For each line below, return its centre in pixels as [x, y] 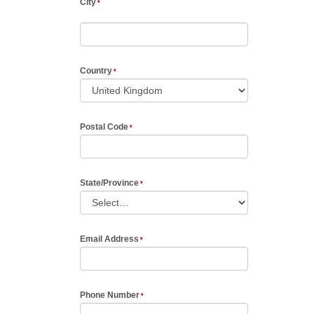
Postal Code [104, 127]
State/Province [109, 183]
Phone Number [110, 295]
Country [96, 71]
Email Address [109, 239]
